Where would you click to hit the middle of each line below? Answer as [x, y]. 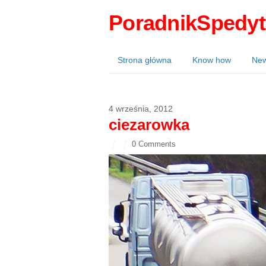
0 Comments [154, 144]
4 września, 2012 [141, 109]
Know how [212, 60]
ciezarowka [149, 125]
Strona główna [145, 60]
